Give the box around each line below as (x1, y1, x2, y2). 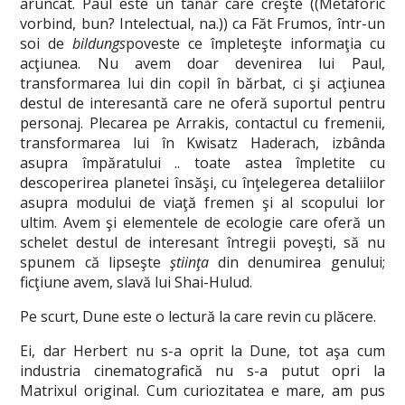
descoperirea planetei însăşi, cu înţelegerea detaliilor (20, 173, 385, 193)
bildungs (72, 33, 127, 53)
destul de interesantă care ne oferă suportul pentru (20, 93, 385, 113)
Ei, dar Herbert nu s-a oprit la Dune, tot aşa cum (20, 341, 385, 361)
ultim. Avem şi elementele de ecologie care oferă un (20, 212, 385, 232)
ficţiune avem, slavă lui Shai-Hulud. (20, 272, 253, 292)
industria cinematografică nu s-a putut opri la (20, 361, 385, 381)
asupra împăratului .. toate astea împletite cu (20, 153, 385, 173)
